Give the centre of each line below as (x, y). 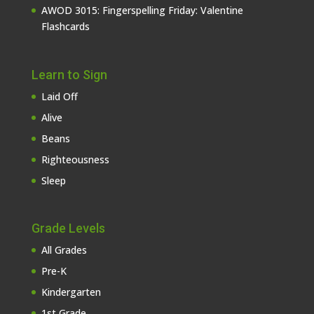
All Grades (64, 250)
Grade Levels (68, 228)
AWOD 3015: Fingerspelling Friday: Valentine (142, 11)
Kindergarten (71, 292)
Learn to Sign (69, 74)
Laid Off (59, 96)
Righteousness (75, 159)
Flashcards (65, 27)
